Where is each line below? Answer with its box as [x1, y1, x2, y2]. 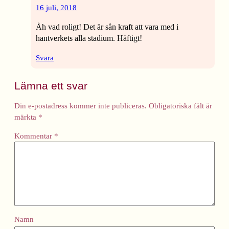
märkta [14, 112, 38, 121]
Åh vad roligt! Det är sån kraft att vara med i [36, 22, 178, 32]
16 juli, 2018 [36, 4, 77, 12]
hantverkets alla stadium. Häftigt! [36, 34, 142, 43]
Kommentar [14, 131, 54, 140]
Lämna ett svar [14, 80, 87, 92]
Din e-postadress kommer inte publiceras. [14, 101, 147, 110]
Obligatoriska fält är [149, 101, 212, 110]
